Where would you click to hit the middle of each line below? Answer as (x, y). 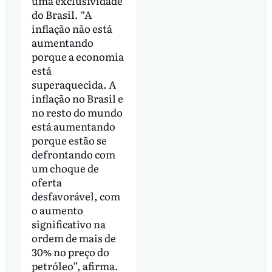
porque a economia (77, 56)
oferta (46, 182)
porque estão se (69, 140)
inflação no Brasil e (77, 98)
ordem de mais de (73, 237)
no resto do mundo (77, 112)
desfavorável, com (76, 195)
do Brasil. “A (61, 14)
